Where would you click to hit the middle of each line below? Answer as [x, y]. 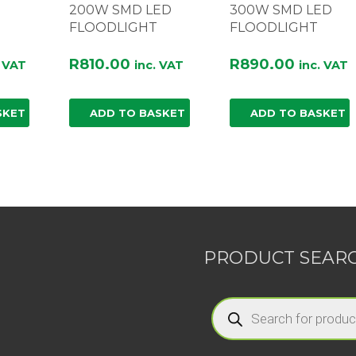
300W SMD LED [281, 10]
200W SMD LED [120, 10]
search [228, 310]
